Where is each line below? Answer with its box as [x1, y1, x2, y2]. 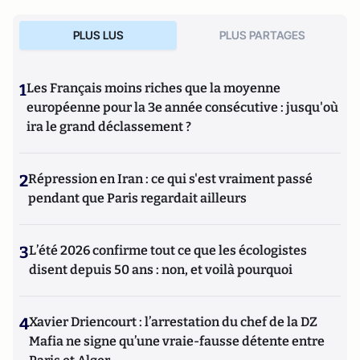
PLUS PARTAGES [219, 28, 305, 42]
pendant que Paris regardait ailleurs [28, 190, 247, 206]
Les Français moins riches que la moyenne [27, 80, 280, 96]
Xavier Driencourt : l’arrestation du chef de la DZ [29, 314, 317, 329]
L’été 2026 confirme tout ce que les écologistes [29, 243, 307, 258]
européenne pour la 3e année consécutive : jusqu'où [27, 100, 338, 115]
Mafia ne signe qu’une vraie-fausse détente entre [29, 333, 325, 349]
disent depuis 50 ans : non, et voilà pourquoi [29, 262, 292, 277]
